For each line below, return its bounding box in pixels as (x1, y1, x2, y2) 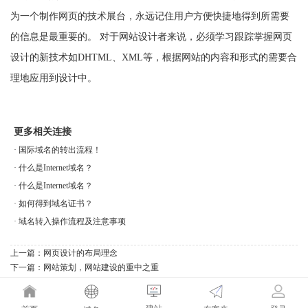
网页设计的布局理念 (43, 248, 118, 258)
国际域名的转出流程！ (19, 145, 101, 155)
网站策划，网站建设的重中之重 (43, 263, 159, 272)
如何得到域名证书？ (19, 199, 93, 208)
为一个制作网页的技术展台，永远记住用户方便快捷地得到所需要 (10, 11, 289, 21)
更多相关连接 (14, 126, 71, 137)
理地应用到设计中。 (10, 73, 97, 83)
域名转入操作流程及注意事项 (19, 217, 126, 226)
